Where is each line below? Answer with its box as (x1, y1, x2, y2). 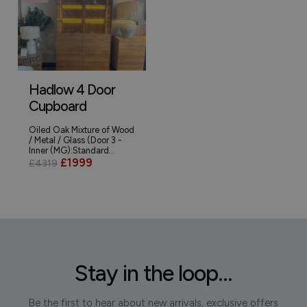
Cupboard (29, 98, 86, 115)
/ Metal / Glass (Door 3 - (29, 135, 122, 146)
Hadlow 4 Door (29, 82, 115, 99)
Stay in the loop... (75, 260, 232, 287)
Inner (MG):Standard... (29, 145, 115, 156)
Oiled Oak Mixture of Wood (29, 125, 134, 136)
